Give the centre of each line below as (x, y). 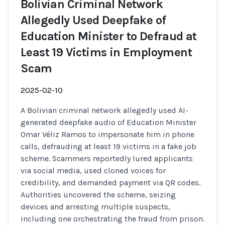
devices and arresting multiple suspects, (95, 207)
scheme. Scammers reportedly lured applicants (107, 158)
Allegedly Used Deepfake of (93, 20)
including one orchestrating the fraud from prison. (113, 219)
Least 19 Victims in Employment (106, 52)
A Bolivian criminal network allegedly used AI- (104, 110)
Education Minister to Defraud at (109, 36)
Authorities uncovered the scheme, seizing (98, 195)
